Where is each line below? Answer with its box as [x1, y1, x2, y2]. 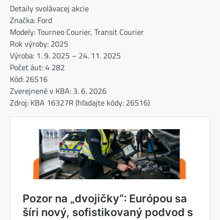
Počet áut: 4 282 [10, 61, 65, 73]
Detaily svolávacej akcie [10, 2, 89, 14]
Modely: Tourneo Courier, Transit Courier [10, 26, 144, 38]
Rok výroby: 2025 [10, 37, 68, 50]
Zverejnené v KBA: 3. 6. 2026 [10, 84, 107, 97]
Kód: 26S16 [10, 73, 48, 85]
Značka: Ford [10, 14, 52, 26]
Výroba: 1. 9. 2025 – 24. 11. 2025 [10, 49, 121, 61]
